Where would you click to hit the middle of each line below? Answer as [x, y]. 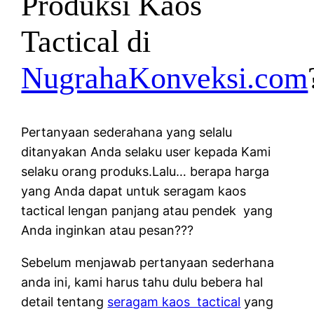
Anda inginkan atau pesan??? [108, 230]
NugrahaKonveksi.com [165, 78]
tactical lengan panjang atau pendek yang [147, 210]
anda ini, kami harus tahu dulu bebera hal [142, 282]
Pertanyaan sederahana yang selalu [127, 132]
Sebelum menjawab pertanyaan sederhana [148, 262]
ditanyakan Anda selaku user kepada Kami [146, 151]
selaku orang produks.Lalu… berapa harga [145, 171]
